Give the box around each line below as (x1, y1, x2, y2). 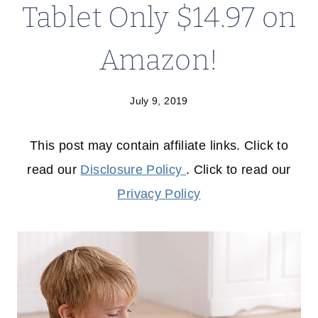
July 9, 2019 (130, 95, 188, 107)
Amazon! (99, 43, 219, 77)
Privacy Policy (117, 187, 201, 202)
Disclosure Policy (80, 163, 186, 177)
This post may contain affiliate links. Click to (30, 138, 288, 153)
